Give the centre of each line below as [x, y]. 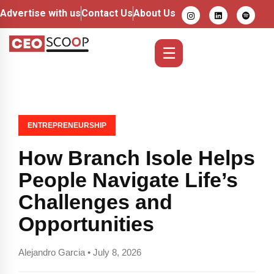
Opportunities [86, 224]
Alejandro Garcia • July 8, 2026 [80, 252]
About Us [154, 13]
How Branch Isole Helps [137, 158]
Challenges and [95, 202]
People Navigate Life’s [128, 180]
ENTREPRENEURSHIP [67, 125]
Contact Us [107, 13]
